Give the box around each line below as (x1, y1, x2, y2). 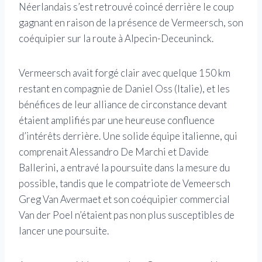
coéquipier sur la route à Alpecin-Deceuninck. (19, 32, 213, 44)
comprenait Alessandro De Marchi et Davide (19, 145, 209, 158)
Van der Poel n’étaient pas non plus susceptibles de (19, 208, 235, 221)
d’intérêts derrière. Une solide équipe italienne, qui (19, 129, 237, 142)
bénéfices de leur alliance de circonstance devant (19, 98, 227, 111)
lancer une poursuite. (19, 224, 109, 237)
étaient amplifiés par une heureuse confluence (19, 113, 215, 126)
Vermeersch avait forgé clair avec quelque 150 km (19, 66, 230, 79)
